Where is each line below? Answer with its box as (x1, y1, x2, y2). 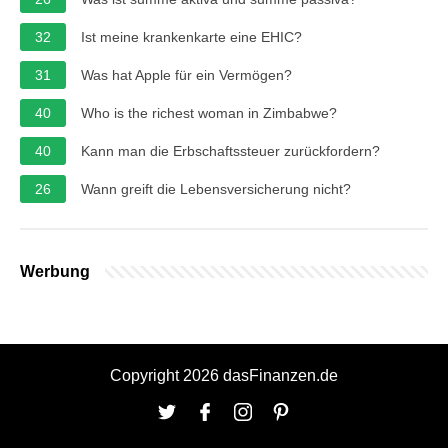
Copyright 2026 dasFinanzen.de (110, 366, 338, 384)
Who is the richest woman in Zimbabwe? (81, 104, 337, 121)
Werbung (20, 262, 90, 280)
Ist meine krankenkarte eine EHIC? (81, 28, 302, 45)
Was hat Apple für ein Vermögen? (81, 66, 292, 83)
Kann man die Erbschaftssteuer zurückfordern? (81, 142, 380, 159)
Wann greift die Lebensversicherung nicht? (81, 180, 351, 197)
